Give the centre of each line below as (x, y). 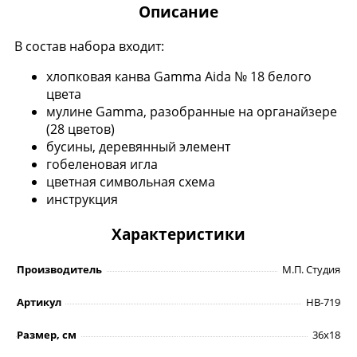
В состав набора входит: (89, 47)
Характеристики (178, 234)
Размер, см (47, 335)
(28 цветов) (80, 129)
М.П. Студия (311, 270)
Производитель (59, 270)
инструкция (82, 200)
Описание (178, 12)
